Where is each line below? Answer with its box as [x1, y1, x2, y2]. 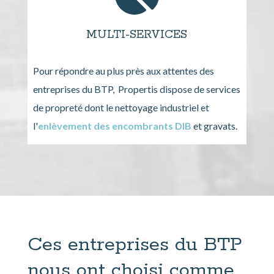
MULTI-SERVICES [86, 28, 188, 43]
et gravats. [191, 120, 237, 132]
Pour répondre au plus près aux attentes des [32, 65, 214, 77]
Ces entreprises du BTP [27, 232, 242, 257]
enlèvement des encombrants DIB [37, 120, 191, 132]
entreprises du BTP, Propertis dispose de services [32, 83, 240, 95]
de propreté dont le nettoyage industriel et [32, 102, 209, 114]
